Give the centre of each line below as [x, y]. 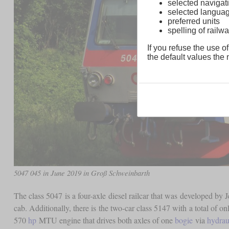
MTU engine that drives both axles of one [105, 220]
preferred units [193, 21]
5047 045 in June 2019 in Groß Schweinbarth [82, 173]
